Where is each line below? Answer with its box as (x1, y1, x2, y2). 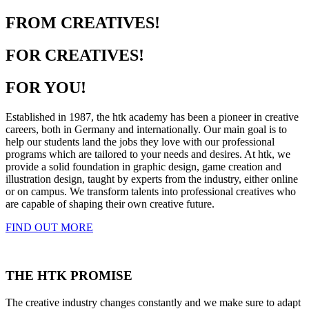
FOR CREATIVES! (6, 46, 144, 64)
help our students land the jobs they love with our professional (6, 135, 275, 148)
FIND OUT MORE (6, 221, 93, 233)
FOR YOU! (6, 78, 86, 97)
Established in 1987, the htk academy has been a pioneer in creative (6, 110, 299, 123)
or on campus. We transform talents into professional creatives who (6, 185, 296, 197)
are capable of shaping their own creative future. (6, 197, 215, 210)
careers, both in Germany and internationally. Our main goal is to (6, 123, 287, 135)
